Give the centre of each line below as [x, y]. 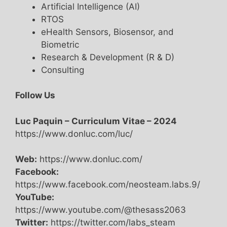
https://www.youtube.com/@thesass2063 [101, 210]
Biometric [60, 44]
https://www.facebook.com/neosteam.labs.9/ [108, 185]
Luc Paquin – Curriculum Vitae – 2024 [96, 121]
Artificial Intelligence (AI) [90, 6]
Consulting [63, 70]
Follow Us [35, 96]
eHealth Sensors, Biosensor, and [107, 32]
